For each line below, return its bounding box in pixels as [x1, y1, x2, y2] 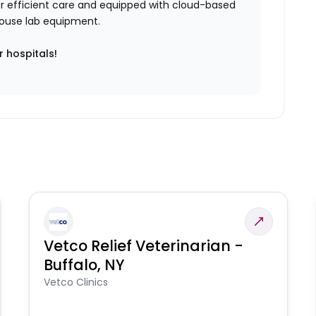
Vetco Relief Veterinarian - [43, 236, 243, 257]
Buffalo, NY [43, 255, 125, 276]
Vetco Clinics [43, 275, 108, 290]
